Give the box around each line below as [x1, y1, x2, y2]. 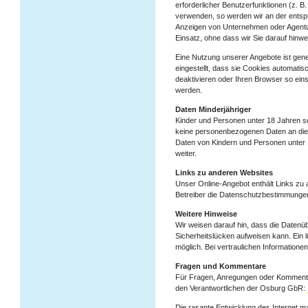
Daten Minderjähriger [175, 105, 251, 113]
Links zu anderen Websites [175, 168, 273, 177]
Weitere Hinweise [175, 210, 237, 218]
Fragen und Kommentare [175, 262, 266, 270]
